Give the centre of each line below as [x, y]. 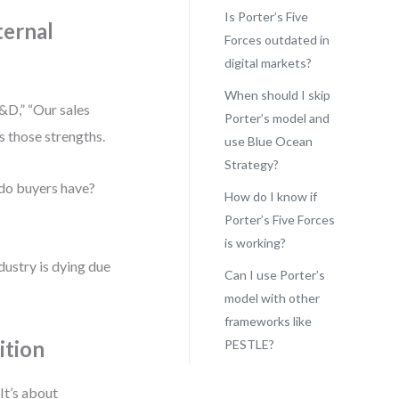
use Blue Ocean [268, 141]
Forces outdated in [277, 40]
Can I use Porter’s [274, 275]
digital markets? [268, 63]
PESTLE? [249, 344]
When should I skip [277, 95]
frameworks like [268, 321]
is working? [255, 243]
